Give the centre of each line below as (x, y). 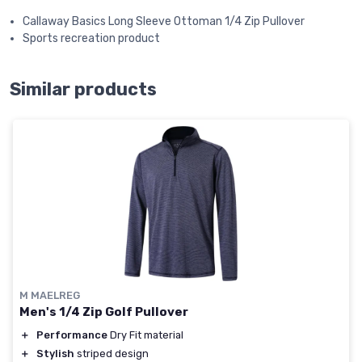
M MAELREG (50, 295)
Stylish (55, 353)
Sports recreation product (91, 39)
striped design (112, 353)
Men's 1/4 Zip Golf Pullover (104, 311)
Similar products (83, 90)
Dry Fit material (145, 335)
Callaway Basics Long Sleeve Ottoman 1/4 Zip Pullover (164, 22)
